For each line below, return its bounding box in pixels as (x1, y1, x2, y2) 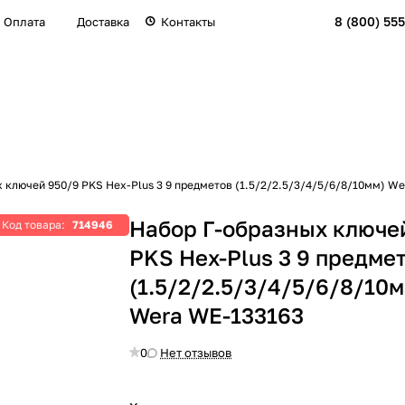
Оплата (4, 14, 46, 29)
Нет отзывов (160, 345, 232, 360)
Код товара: (2, 218, 69, 231)
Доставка (77, 14, 130, 29)
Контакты (161, 14, 216, 29)
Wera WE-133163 (129, 302, 305, 328)
